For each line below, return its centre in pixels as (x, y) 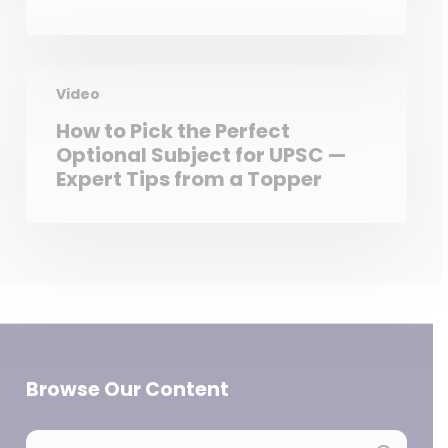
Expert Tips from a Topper (188, 179)
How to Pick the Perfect (172, 131)
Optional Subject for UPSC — (200, 155)
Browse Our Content (127, 390)
